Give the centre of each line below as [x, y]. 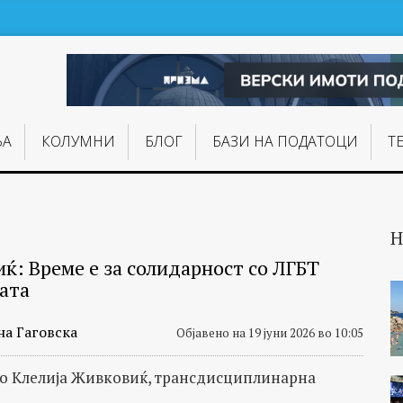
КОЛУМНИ [78, 142]
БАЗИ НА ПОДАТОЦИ [286, 142]
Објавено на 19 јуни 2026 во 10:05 [269, 333]
